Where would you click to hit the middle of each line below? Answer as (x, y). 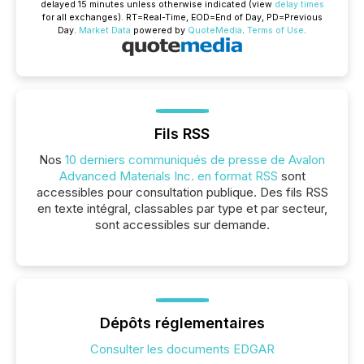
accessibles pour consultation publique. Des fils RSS (182, 192)
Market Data (105, 30)
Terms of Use (275, 30)
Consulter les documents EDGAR (182, 349)
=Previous (300, 17)
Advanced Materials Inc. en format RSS (168, 176)
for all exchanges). (84, 17)
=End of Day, (238, 17)
